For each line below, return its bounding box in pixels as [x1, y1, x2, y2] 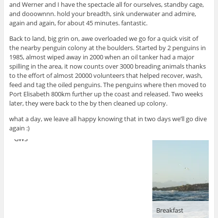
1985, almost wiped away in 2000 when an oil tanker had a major [9, 52, 194, 61]
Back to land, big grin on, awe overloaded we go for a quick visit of [9, 34, 198, 43]
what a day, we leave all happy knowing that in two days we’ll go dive [9, 114, 207, 123]
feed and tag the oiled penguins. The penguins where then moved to [9, 80, 206, 89]
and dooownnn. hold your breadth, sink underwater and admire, [9, 9, 196, 18]
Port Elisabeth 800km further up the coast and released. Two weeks [9, 89, 203, 98]
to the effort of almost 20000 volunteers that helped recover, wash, [9, 71, 202, 80]
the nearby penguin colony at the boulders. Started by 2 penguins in [9, 43, 206, 52]
